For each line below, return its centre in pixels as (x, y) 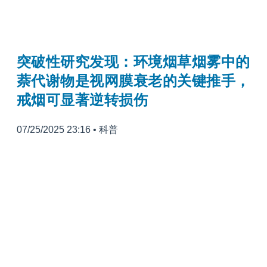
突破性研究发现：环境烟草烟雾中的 (133, 61)
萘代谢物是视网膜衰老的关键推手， (133, 80)
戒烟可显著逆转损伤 (83, 100)
